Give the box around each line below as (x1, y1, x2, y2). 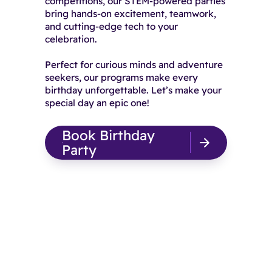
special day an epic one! (44, 97, 149, 109)
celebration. (44, 33, 97, 45)
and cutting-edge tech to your (44, 20, 178, 32)
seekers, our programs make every (44, 71, 198, 83)
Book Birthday (61, 126, 155, 144)
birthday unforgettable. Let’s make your (44, 84, 222, 96)
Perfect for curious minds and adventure (44, 58, 223, 70)
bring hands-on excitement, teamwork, (44, 7, 216, 19)
